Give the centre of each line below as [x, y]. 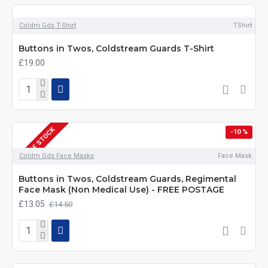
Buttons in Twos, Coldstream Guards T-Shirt [116, 48]
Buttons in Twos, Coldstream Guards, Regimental [127, 179]
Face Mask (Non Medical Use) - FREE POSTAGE [121, 190]
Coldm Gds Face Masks [57, 156]
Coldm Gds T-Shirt [48, 25]
